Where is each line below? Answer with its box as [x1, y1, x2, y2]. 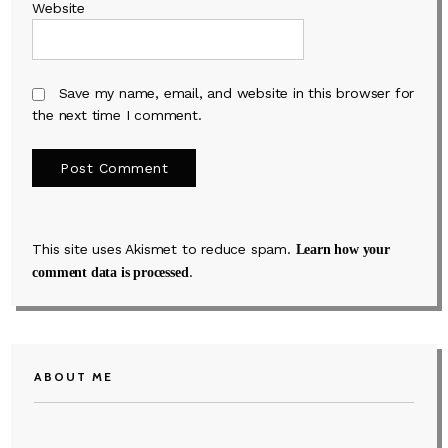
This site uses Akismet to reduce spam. [32, 240, 296, 257]
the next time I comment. [32, 107, 202, 124]
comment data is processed [32, 264, 189, 280]
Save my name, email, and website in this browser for [58, 85, 415, 102]
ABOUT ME [34, 368, 114, 384]
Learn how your [295, 241, 390, 257]
